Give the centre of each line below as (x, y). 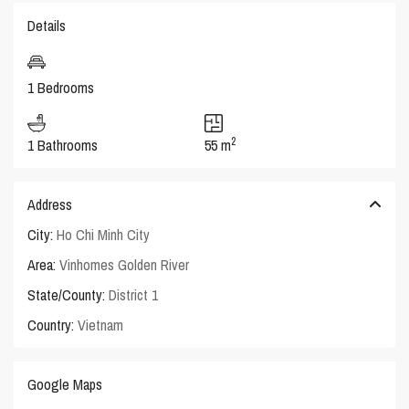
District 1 (134, 294)
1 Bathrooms (63, 145)
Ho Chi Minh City (104, 234)
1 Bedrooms (61, 87)
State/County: (67, 294)
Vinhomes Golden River (125, 264)
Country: (51, 325)
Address (50, 204)
